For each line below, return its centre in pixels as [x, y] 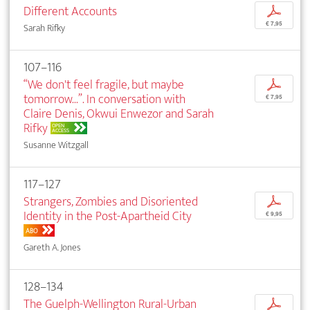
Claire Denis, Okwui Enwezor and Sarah [119, 113]
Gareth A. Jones [52, 247]
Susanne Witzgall [56, 145]
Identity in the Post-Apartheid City [108, 216]
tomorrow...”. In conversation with [104, 99]
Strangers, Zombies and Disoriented [111, 201]
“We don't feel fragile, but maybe [104, 84]
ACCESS [61, 131]
